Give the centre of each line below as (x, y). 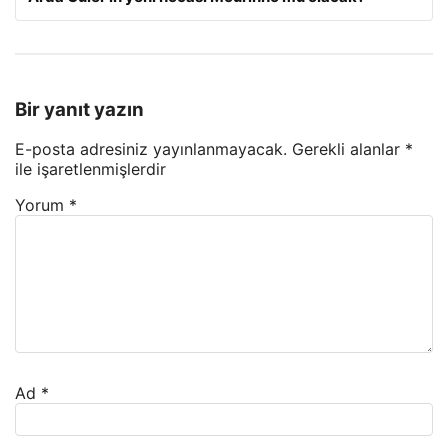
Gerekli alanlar (348, 149)
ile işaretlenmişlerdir (90, 169)
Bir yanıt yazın (79, 109)
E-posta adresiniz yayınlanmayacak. (151, 149)
